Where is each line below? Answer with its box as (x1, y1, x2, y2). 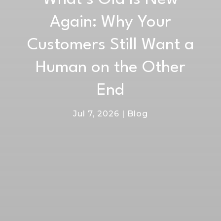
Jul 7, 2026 (73, 109, 119, 118)
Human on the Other (35, 59, 185, 76)
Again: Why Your (49, 14, 171, 31)
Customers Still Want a (27, 37, 194, 53)
